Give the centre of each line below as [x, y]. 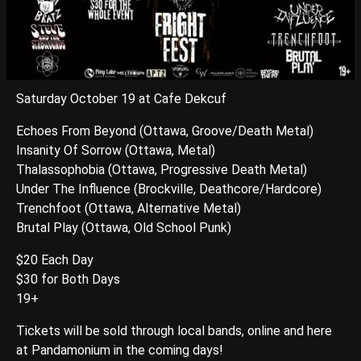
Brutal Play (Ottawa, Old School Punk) [124, 227]
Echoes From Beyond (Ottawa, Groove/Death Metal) [165, 131]
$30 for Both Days [68, 279]
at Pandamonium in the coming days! [120, 350]
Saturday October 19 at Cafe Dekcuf [121, 98]
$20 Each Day [55, 259]
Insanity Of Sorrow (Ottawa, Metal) [116, 150]
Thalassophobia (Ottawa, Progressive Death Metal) [162, 169]
